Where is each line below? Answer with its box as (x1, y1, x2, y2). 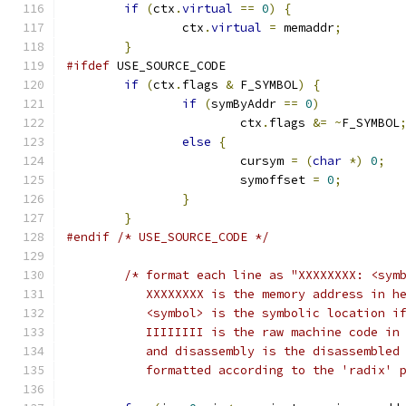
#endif (66, 229, 110, 245)
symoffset (240, 172, 313, 188)
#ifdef (66, 58, 110, 73)
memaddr (276, 20, 334, 35)
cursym (240, 153, 291, 169)
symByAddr (211, 96, 284, 111)
